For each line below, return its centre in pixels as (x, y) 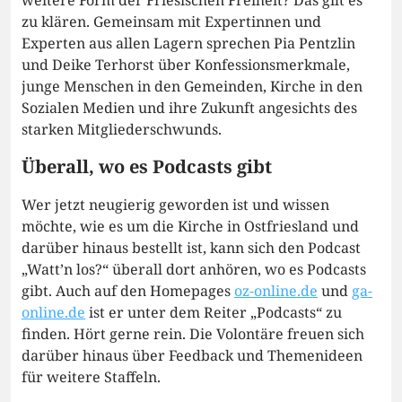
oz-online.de (276, 291)
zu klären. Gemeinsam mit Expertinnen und (171, 22)
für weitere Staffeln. (91, 377)
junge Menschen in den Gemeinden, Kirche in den (192, 87)
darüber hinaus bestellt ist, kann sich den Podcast (191, 248)
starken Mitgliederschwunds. (122, 130)
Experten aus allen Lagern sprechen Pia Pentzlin (188, 44)
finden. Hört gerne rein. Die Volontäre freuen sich (193, 334)
